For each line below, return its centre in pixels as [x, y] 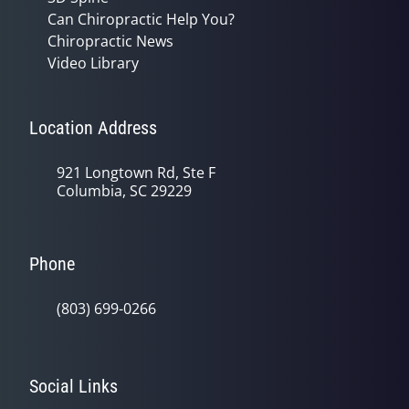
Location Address [93, 128]
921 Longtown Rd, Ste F [136, 173]
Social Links [73, 386]
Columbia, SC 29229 [124, 191]
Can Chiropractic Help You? [141, 19]
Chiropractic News [110, 41]
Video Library [93, 63]
